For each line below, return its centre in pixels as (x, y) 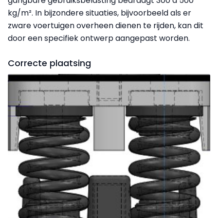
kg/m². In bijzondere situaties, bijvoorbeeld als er (100, 13)
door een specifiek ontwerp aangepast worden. (99, 38)
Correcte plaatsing (49, 63)
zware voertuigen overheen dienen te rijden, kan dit (106, 26)
